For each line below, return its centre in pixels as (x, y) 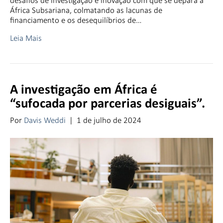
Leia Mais (26, 38)
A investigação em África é (84, 91)
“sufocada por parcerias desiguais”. (108, 105)
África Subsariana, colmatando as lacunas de (86, 10)
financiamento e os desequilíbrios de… (76, 20)
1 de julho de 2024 (109, 120)
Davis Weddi (45, 120)
